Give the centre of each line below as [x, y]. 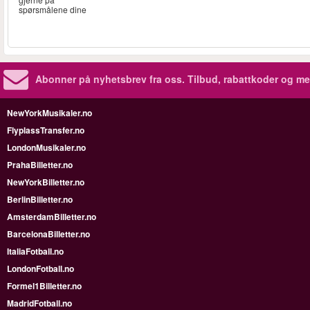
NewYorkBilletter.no [46, 182]
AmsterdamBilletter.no [52, 216]
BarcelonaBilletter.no [48, 234]
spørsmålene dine [53, 10]
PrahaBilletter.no [40, 164]
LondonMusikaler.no [46, 147]
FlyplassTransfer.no [46, 130]
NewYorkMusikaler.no [49, 112]
